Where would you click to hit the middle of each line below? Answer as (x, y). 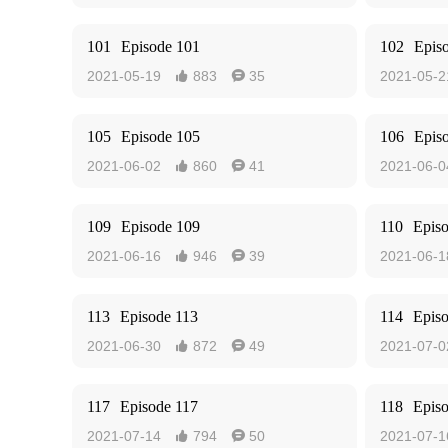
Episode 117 (159, 406)
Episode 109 (160, 226)
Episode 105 (160, 136)
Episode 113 (159, 316)
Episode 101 (160, 46)
